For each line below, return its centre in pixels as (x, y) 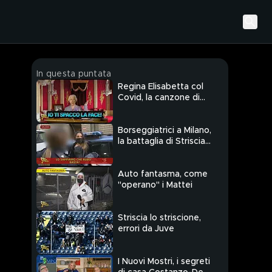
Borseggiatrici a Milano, (165, 131)
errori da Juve (146, 229)
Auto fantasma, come (163, 175)
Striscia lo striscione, (159, 218)
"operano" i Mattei (155, 185)
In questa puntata (74, 74)
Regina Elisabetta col (161, 87)
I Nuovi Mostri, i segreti (164, 262)
